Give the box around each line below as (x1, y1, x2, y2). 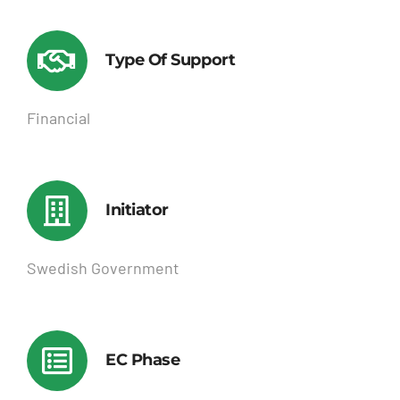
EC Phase (104, 350, 180, 371)
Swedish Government (26, 258, 179, 279)
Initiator (104, 200, 169, 221)
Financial (26, 108, 90, 129)
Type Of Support (104, 50, 236, 71)
